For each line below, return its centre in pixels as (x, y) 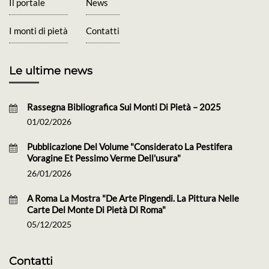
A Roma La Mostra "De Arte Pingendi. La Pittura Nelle (133, 198)
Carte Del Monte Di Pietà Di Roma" (96, 209)
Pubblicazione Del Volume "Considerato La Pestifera (130, 147)
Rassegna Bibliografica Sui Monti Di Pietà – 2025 (124, 107)
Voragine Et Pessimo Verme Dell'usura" (104, 158)
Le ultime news (51, 71)
